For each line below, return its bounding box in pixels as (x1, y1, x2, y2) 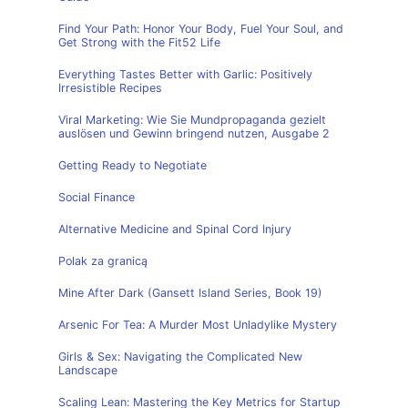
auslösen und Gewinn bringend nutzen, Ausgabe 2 (58, 127, 330, 140)
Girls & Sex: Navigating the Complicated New (58, 350, 302, 363)
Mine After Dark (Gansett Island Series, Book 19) (58, 286, 322, 300)
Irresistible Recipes (58, 81, 162, 95)
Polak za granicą (58, 254, 148, 268)
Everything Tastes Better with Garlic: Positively (58, 67, 312, 81)
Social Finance (58, 190, 135, 204)
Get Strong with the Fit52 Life (58, 36, 220, 49)
